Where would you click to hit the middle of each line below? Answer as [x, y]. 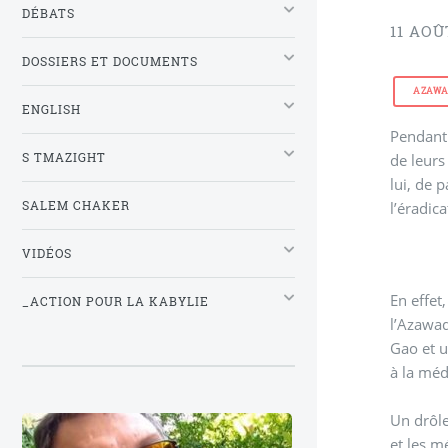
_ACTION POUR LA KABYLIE [115, 301]
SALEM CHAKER [76, 205]
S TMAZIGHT [64, 157]
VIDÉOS [47, 253]
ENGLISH [51, 109]
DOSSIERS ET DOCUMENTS [110, 61]
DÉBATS [48, 13]
